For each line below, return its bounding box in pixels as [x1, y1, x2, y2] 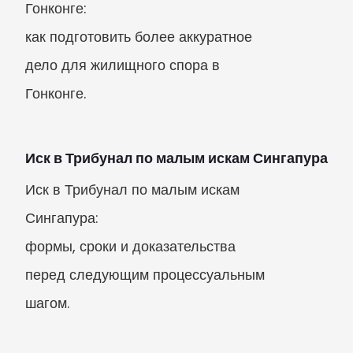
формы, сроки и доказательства [25, 236, 236, 256]
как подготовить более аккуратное [25, 27, 252, 46]
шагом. [25, 293, 69, 313]
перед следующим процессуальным [25, 265, 265, 284]
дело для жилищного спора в [25, 55, 220, 75]
